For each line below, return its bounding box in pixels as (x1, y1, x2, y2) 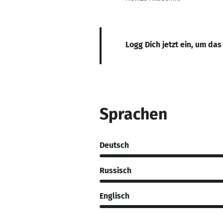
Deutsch (100, 140, 129, 150)
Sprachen (100, 105, 167, 123)
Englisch (100, 191, 129, 201)
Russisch (100, 165, 131, 175)
